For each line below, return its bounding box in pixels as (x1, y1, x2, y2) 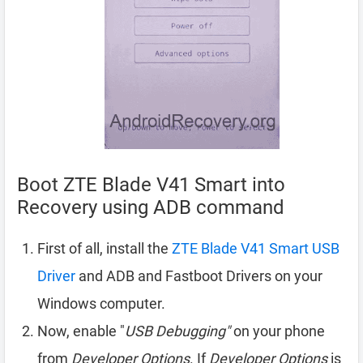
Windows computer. (37, 294, 165, 312)
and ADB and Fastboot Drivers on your (75, 267, 322, 284)
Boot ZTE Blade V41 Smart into (17, 173, 285, 196)
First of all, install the (37, 239, 172, 257)
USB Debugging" (125, 322, 230, 340)
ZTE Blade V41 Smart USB (172, 239, 340, 257)
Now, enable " (37, 322, 125, 340)
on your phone (230, 322, 325, 340)
